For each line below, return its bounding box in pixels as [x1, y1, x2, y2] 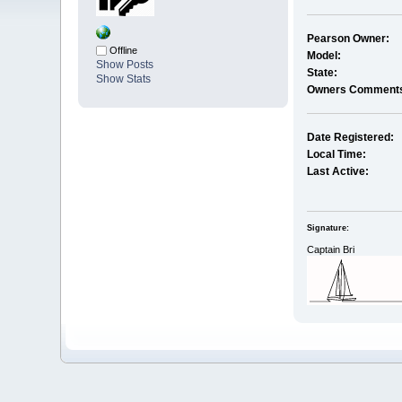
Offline [107, 45, 138, 57]
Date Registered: [306, 131, 394, 144]
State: [306, 66, 337, 80]
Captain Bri [306, 243, 354, 255]
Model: [306, 49, 341, 63]
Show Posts [96, 58, 154, 72]
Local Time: [306, 148, 366, 162]
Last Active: [306, 165, 369, 179]
